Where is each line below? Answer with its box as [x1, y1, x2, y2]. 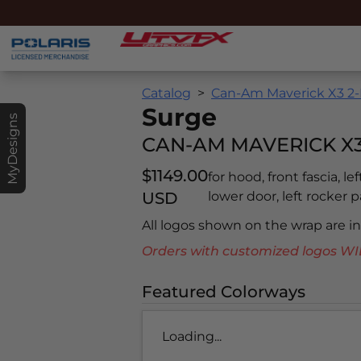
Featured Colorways [142, 282, 305, 302]
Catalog [142, 85, 191, 102]
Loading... [162, 329, 222, 345]
